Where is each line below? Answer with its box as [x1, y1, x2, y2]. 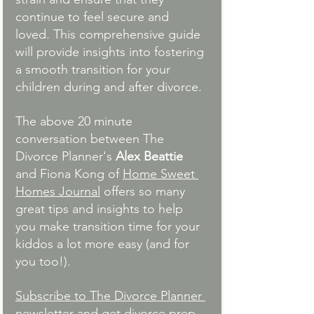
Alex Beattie [116, 149, 186, 165]
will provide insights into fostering [15, 44, 207, 60]
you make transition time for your [15, 219, 203, 235]
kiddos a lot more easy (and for [15, 236, 193, 252]
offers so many [100, 184, 189, 200]
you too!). [15, 254, 74, 270]
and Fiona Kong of [15, 166, 123, 182]
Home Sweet [123, 166, 198, 182]
